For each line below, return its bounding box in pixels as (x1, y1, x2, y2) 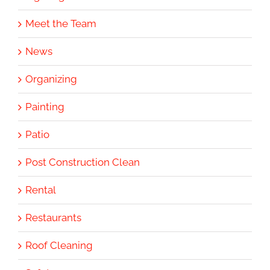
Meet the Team (25, 17, 96, 30)
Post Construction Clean (25, 155, 140, 168)
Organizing (25, 72, 77, 85)
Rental (25, 183, 56, 196)
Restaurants (25, 211, 81, 224)
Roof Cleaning (25, 239, 93, 251)
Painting (25, 100, 64, 113)
